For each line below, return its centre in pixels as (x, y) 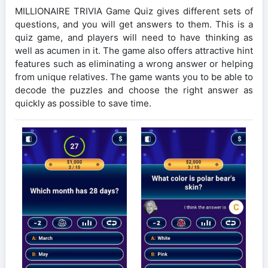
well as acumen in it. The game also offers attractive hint (134, 50)
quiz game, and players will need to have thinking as (134, 37)
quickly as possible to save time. (83, 103)
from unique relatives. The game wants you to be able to (134, 77)
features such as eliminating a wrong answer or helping (134, 63)
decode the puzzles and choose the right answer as (134, 90)
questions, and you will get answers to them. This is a (134, 24)
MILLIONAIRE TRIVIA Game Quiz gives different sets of (134, 11)
